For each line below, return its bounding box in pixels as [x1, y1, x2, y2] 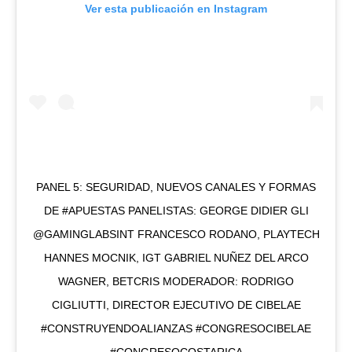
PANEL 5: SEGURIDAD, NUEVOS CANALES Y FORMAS [36, 181, 316, 194]
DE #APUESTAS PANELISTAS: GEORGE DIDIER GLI [43, 204, 309, 218]
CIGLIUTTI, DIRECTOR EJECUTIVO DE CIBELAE [51, 299, 301, 312]
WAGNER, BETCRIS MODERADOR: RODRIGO [58, 275, 294, 288]
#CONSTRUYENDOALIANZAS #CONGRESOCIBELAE [41, 322, 311, 335]
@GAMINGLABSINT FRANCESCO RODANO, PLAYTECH [32, 228, 320, 241]
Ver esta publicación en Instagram [85, 2, 267, 16]
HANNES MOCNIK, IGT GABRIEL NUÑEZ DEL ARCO [43, 251, 309, 265]
